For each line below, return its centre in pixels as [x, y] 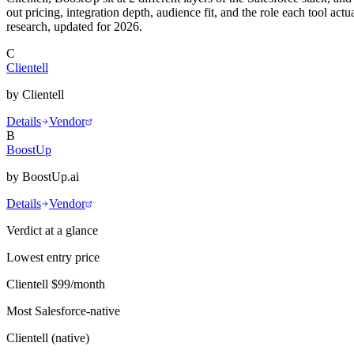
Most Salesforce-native [63, 311]
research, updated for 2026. [74, 26]
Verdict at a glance [52, 230]
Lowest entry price [53, 257]
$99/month [78, 284]
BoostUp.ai [51, 176]
